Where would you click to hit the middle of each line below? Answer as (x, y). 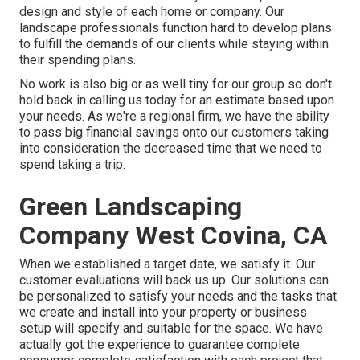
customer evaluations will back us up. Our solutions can (174, 280)
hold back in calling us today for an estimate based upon (177, 100)
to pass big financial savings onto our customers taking (174, 133)
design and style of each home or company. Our (152, 12)
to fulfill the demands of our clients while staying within (174, 44)
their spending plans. (78, 60)
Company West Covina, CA (173, 236)
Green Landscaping (131, 207)
